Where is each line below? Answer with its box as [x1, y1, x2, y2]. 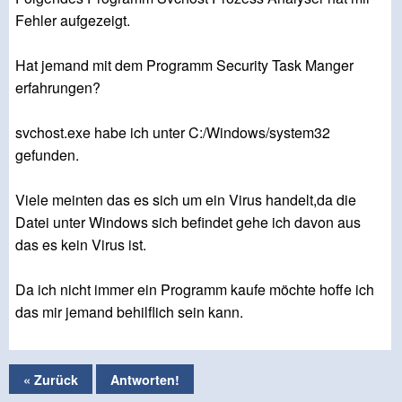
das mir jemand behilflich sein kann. [15, 301, 243, 323]
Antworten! [110, 370, 179, 389]
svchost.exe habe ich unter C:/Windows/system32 [15, 122, 330, 144]
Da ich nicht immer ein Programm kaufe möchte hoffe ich [15, 279, 374, 301]
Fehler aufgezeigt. [15, 10, 130, 31]
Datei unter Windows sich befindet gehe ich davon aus [15, 212, 361, 233]
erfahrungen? [15, 77, 100, 99]
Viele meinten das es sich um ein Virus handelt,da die [15, 189, 356, 211]
